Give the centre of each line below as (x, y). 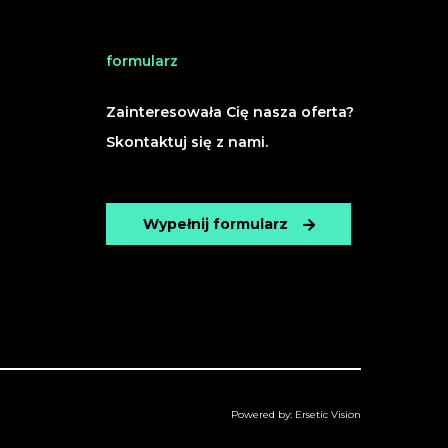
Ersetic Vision (328, 415)
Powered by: (263, 415)
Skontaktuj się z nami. (187, 142)
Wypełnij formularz (215, 224)
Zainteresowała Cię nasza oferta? (230, 112)
